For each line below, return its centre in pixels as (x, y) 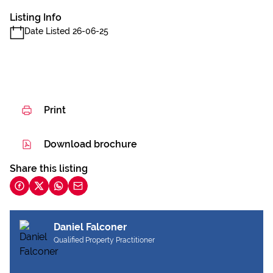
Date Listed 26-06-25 (66, 31)
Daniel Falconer (90, 227)
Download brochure (90, 144)
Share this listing (49, 168)
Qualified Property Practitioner (104, 240)
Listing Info (36, 17)
